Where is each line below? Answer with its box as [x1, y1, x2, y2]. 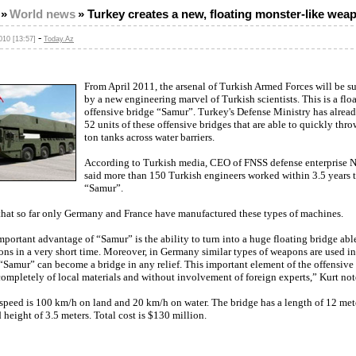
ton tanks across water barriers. [84, 131, 215, 143]
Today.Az [44, 35, 74, 43]
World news [10, 8, 75, 21]
